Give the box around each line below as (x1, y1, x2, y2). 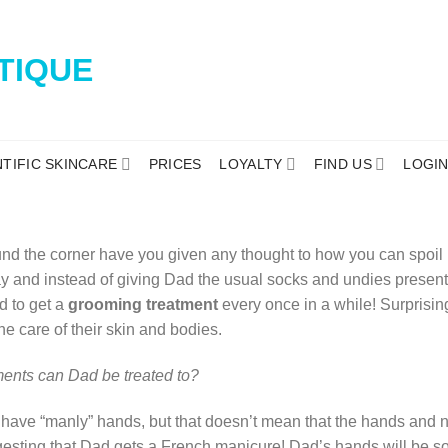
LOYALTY (219, 156, 283, 172)
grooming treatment (68, 296, 218, 313)
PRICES (148, 156, 202, 172)
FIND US (313, 156, 372, 172)
